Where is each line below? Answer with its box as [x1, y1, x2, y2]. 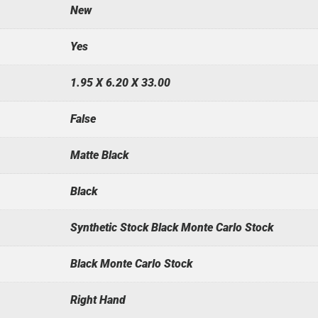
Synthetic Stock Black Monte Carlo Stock [70, 220, 273, 234]
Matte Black [70, 148, 128, 162]
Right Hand [70, 292, 126, 307]
